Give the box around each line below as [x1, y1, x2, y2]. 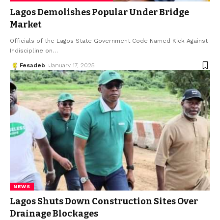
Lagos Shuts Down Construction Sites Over [10, 196, 198, 207]
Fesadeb [20, 62, 45, 69]
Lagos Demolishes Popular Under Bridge [10, 7, 189, 18]
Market [10, 19, 42, 30]
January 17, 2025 [49, 62, 95, 69]
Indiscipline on [10, 47, 53, 55]
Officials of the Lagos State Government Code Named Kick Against [10, 37, 208, 45]
